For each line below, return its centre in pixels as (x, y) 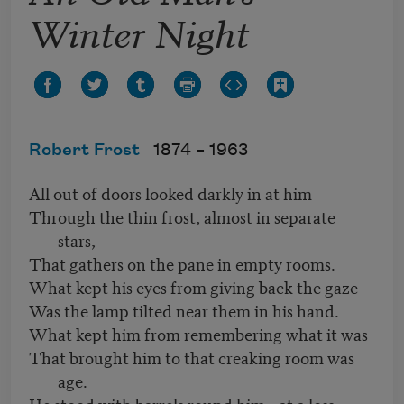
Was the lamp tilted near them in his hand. (184, 310)
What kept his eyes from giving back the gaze (193, 287)
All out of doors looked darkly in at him (170, 193)
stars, (77, 240)
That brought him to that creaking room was (192, 357)
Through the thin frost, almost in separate (182, 216)
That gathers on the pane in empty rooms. (182, 263)
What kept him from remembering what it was (198, 334)
